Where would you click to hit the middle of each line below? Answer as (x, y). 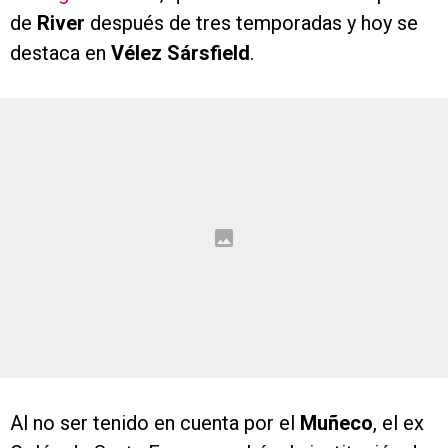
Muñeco (336, 423)
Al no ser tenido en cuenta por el (155, 423)
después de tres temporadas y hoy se (251, 23)
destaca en (60, 53)
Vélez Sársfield (180, 53)
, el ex (398, 423)
